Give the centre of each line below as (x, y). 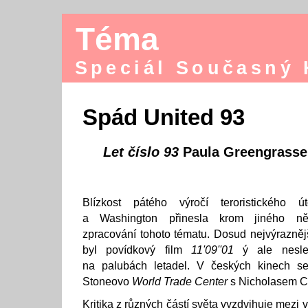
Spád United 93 (164, 118)
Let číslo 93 (141, 152)
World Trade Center (180, 282)
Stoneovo (107, 282)
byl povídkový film (137, 250)
